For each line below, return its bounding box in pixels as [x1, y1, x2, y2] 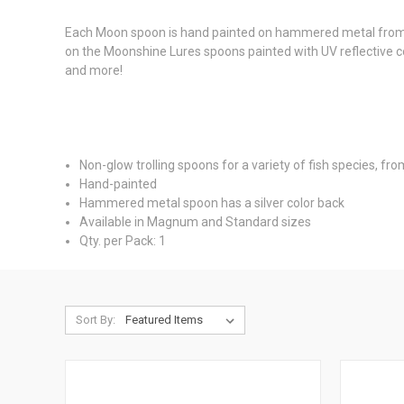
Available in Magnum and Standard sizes [79, 215, 312, 229]
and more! [65, 63, 123, 78]
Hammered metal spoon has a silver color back [79, 196, 345, 210]
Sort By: [75, 313, 115, 326]
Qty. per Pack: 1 [79, 234, 167, 248]
